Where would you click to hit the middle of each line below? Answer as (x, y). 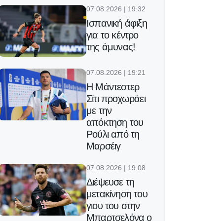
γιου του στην (113, 206)
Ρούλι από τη (113, 134)
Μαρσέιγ (104, 146)
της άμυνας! (111, 47)
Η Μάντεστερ (113, 87)
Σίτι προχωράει (116, 99)
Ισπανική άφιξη (117, 23)
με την (99, 111)
